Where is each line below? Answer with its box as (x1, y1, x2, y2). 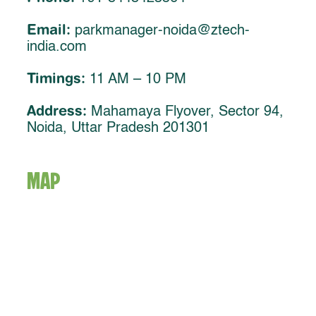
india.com (27, 40, 87, 55)
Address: (27, 102, 87, 119)
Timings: (27, 70, 85, 87)
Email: (27, 21, 71, 38)
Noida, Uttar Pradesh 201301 (27, 121, 209, 135)
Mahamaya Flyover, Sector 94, (87, 104, 284, 119)
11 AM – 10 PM (85, 73, 186, 87)
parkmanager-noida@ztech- (71, 24, 250, 39)
